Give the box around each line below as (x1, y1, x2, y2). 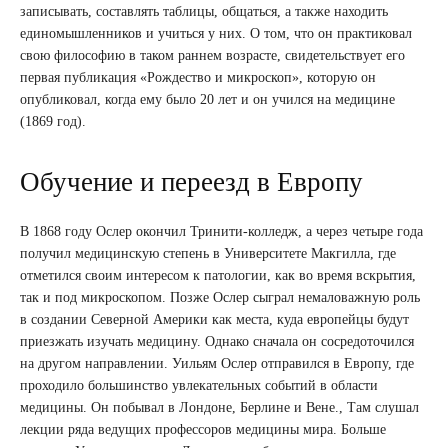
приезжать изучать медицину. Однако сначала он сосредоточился (20, 333, 414, 349)
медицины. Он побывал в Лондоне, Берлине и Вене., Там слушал (20, 399, 419, 415)
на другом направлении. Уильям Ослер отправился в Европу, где (20, 355, 414, 371)
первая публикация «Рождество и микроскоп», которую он (20, 69, 376, 85)
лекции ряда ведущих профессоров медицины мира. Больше (20, 421, 386, 437)
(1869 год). (20, 113, 86, 129)
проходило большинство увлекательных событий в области (20, 377, 378, 393)
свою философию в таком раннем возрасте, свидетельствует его (20, 47, 405, 63)
